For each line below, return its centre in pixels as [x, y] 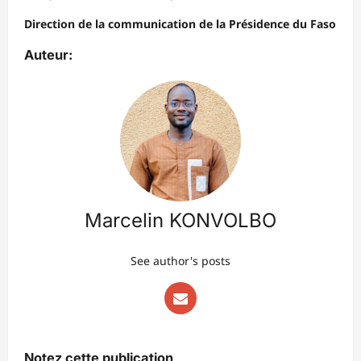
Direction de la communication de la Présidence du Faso [180, 24]
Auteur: [48, 55]
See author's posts [180, 261]
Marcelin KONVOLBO [180, 221]
